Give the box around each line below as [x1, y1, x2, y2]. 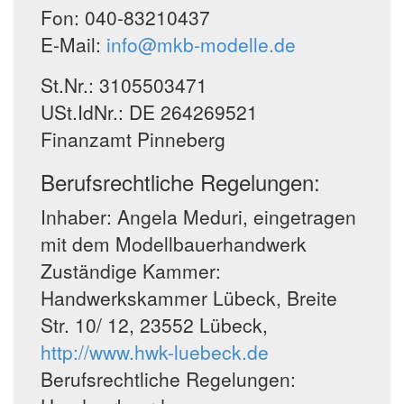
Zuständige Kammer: [41, 257, 221, 284]
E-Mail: [41, 31, 101, 58]
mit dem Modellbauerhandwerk [41, 230, 307, 257]
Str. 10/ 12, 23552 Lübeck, [41, 311, 268, 338]
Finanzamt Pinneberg [41, 125, 225, 152]
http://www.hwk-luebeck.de [41, 338, 269, 365]
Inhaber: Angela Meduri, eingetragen [41, 203, 356, 230]
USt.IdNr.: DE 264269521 [41, 98, 258, 125]
